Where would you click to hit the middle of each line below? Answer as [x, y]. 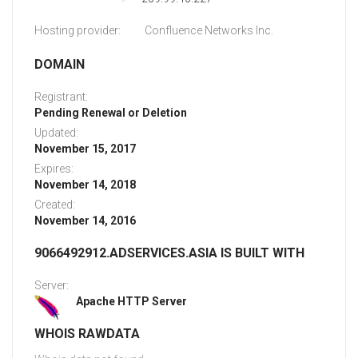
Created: [55, 205]
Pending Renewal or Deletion [111, 113]
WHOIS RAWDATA [87, 334]
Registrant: [61, 97]
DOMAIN [60, 65]
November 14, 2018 [85, 185]
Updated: [56, 133]
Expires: [54, 169]
